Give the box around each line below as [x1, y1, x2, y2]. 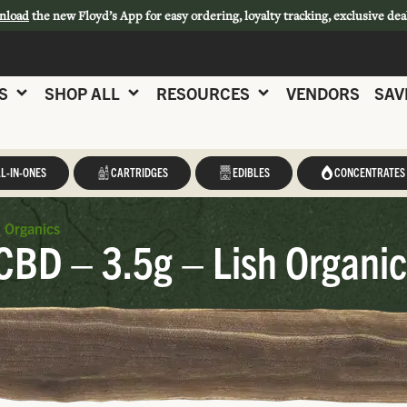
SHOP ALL [45, 82, 120, 104]
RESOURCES [156, 82, 250, 104]
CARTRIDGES [110, 164, 168, 180]
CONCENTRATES [333, 164, 405, 180]
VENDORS [286, 82, 360, 104]
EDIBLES [232, 164, 270, 180]
